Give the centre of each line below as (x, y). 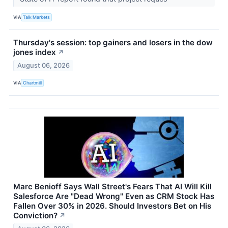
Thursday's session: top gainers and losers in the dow (113, 43)
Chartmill (33, 83)
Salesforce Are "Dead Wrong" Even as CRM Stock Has (114, 196)
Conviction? (35, 215)
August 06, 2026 (44, 65)
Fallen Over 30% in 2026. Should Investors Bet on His (112, 206)
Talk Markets (37, 17)
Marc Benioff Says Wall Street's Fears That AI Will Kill (112, 186)
